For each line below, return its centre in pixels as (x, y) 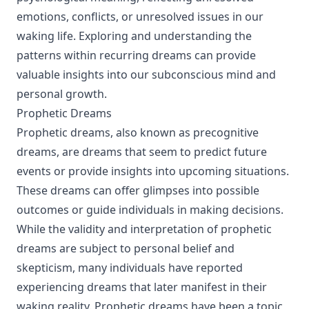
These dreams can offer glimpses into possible (138, 190)
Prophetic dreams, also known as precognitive (138, 132)
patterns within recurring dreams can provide (136, 55)
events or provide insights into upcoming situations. (153, 171)
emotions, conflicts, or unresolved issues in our (140, 17)
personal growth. (62, 94)
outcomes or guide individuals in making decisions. (150, 210)
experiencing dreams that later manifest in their (142, 287)
